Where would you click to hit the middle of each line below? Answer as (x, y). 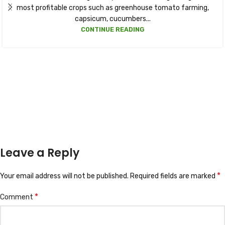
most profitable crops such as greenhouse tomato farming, (113, 8)
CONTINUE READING (113, 29)
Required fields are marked (174, 176)
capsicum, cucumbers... (113, 19)
